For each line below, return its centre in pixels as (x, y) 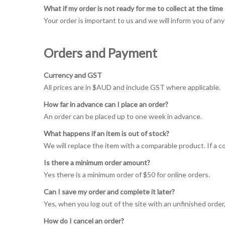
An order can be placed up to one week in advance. (123, 116)
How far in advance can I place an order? (106, 104)
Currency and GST (75, 75)
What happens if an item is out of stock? (106, 133)
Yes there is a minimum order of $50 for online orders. (127, 175)
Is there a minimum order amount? (97, 162)
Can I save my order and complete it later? (111, 192)
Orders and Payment (100, 53)
